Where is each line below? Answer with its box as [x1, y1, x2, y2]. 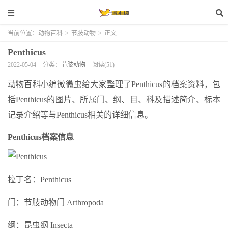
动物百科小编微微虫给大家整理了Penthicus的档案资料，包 [8, 80, 220, 89]
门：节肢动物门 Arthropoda [8, 198, 104, 207]
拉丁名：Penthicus [8, 175, 71, 184]
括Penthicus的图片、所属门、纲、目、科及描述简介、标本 [8, 95, 220, 104]
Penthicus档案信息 [8, 133, 74, 141]
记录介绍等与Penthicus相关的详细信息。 [8, 110, 153, 119]
